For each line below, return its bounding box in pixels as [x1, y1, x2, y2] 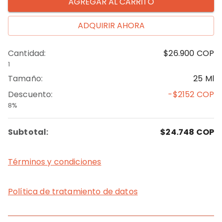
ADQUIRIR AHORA [77, 20, 145, 31]
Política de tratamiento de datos [8, 186, 138, 197]
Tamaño [8, 73, 41, 84]
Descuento [8, 89, 52, 100]
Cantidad [8, 48, 45, 59]
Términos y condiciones [8, 156, 102, 167]
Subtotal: [8, 126, 49, 138]
